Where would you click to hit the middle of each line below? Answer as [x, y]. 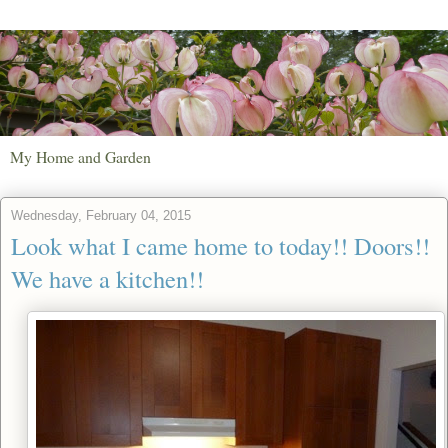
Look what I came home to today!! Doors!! [220, 245]
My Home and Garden [80, 156]
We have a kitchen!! [107, 278]
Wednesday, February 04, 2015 [101, 215]
